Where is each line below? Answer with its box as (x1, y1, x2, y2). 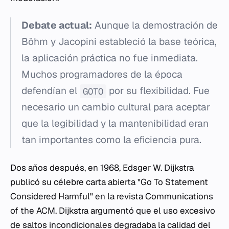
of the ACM (10, 205, 55, 217)
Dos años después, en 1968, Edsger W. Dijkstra (10, 162, 194, 174)
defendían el (21, 84, 80, 98)
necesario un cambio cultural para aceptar (21, 101, 210, 114)
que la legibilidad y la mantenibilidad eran (21, 117, 209, 130)
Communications (145, 191, 213, 202)
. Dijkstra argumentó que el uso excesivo (55, 205, 215, 217)
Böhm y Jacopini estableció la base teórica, (21, 35, 217, 49)
